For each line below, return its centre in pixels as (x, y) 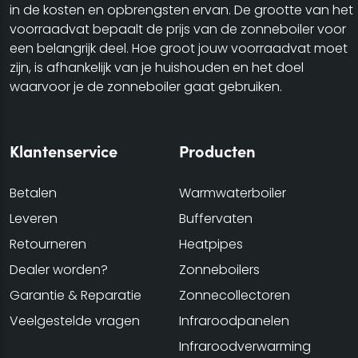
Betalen (33, 193)
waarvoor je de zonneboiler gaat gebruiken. (146, 87)
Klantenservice (64, 151)
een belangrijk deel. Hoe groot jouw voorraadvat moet (179, 49)
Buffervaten (216, 219)
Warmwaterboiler (233, 193)
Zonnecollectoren (235, 296)
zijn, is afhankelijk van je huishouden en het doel (157, 68)
